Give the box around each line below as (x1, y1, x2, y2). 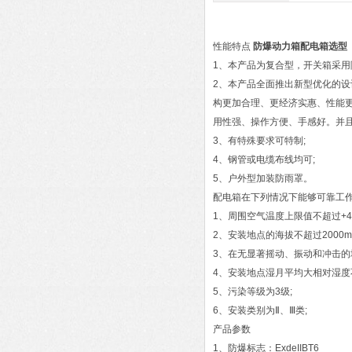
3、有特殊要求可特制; (213, 135, 306, 146)
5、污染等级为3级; (213, 286, 292, 297)
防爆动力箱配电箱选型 (253, 41, 347, 52)
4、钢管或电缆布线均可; (213, 154, 315, 165)
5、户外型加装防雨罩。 (213, 173, 313, 184)
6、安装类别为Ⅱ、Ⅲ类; (213, 305, 307, 316)
